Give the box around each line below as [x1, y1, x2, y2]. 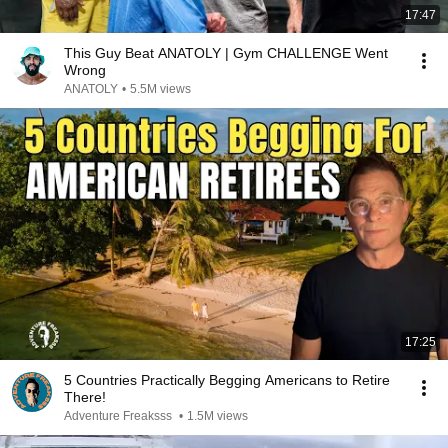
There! [64, 389, 106, 405]
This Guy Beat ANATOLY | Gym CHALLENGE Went [64, 45, 388, 61]
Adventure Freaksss [64, 409, 175, 423]
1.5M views [187, 409, 248, 423]
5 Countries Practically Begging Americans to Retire [64, 372, 390, 388]
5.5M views [130, 82, 191, 96]
